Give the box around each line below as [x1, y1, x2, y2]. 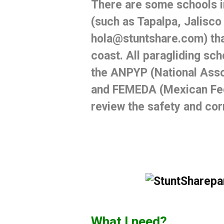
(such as [90, 15, 137, 29]
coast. [90, 49, 126, 63]
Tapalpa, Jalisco [136, 15, 221, 29]
